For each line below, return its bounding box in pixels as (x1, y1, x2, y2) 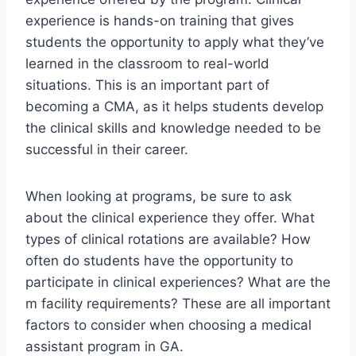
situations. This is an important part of (25, 77, 269, 94)
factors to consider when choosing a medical (25, 317, 311, 334)
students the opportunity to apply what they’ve (25, 34, 324, 51)
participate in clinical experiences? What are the (25, 274, 331, 291)
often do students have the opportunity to (25, 253, 293, 269)
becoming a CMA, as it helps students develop (25, 99, 323, 115)
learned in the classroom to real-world (25, 56, 269, 72)
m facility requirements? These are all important (25, 296, 331, 312)
